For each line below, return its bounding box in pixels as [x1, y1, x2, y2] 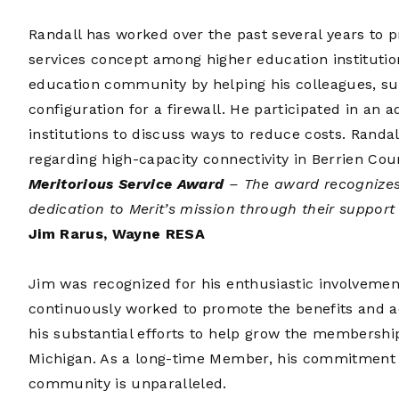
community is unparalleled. [28, 375, 227, 392]
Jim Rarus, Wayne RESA [28, 225, 206, 242]
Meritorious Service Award [28, 175, 224, 192]
